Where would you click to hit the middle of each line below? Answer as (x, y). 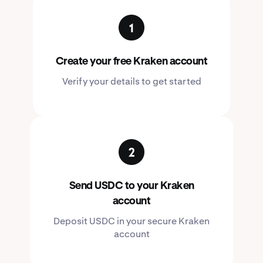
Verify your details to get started (131, 81)
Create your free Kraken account (131, 62)
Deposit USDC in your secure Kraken (131, 221)
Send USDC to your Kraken (131, 186)
